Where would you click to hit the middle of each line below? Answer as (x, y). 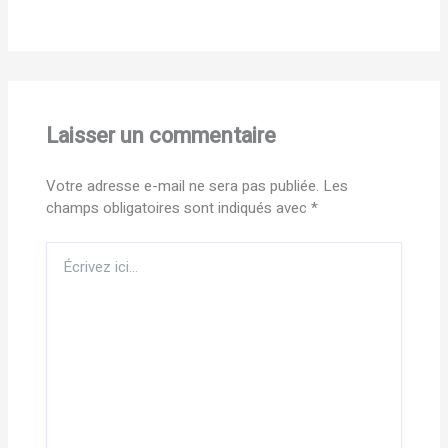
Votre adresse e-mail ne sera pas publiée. (182, 186)
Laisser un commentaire (160, 135)
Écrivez (68, 250)
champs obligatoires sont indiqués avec (178, 208)
